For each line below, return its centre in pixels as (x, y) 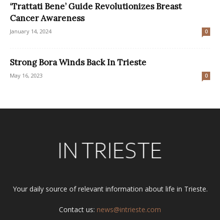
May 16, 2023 (26, 76)
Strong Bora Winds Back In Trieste (78, 63)
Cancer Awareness (47, 18)
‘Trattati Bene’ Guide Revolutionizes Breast (96, 7)
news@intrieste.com (129, 210)
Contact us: (78, 210)
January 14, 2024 (31, 31)
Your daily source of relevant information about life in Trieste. (110, 189)
